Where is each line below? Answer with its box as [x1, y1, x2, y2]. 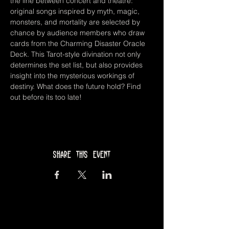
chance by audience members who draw [10, 28, 147, 37]
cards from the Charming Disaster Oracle [10, 39, 147, 48]
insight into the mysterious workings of [10, 71, 136, 80]
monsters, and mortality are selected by [10, 17, 142, 27]
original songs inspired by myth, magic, [10, 7, 142, 16]
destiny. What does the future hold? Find [10, 82, 143, 91]
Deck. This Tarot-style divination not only [10, 50, 143, 59]
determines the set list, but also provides [10, 60, 145, 70]
